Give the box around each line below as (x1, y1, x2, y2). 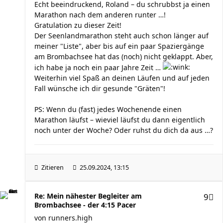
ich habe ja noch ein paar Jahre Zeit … (34, 63, 163, 72)
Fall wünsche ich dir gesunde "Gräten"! (34, 84, 165, 93)
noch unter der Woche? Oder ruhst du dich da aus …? (34, 125, 213, 135)
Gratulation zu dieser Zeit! (34, 20, 121, 30)
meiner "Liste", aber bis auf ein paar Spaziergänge (34, 41, 204, 51)
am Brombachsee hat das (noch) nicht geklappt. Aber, (34, 52, 213, 61)
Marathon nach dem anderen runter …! (34, 10, 166, 19)
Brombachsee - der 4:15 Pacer (34, 200, 136, 210)
